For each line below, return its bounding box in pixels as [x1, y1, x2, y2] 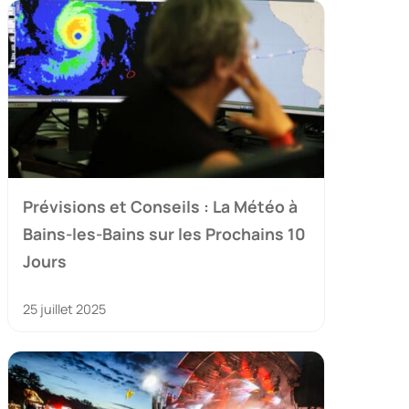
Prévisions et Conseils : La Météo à [23, 194, 298, 217]
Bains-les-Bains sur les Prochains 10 [23, 222, 306, 245]
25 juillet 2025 [23, 299, 106, 318]
